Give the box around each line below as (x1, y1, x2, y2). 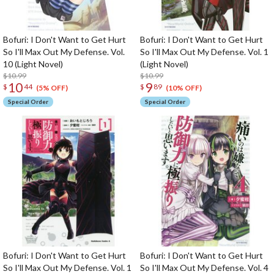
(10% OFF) (165, 83, 202, 93)
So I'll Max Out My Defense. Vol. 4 (140, 262, 268, 273)
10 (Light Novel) (3, 59, 63, 69)
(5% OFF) (35, 83, 68, 93)
